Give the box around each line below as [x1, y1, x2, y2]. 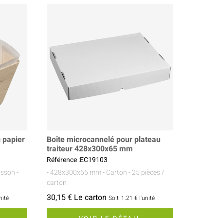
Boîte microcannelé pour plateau [47, 134, 161, 146]
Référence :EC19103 [47, 155, 108, 165]
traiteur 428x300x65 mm [47, 143, 133, 155]
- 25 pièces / [128, 167, 164, 178]
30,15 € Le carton [47, 192, 107, 204]
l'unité [139, 194, 155, 203]
